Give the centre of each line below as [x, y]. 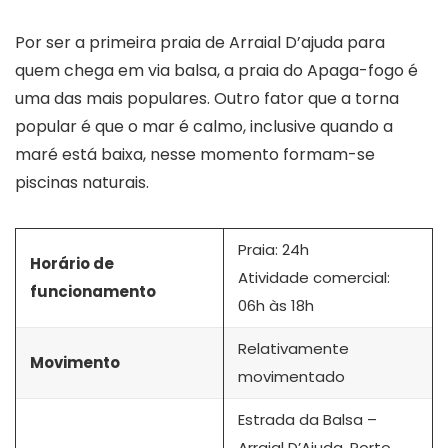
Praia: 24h [273, 249]
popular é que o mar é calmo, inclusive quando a [204, 126]
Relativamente [293, 348]
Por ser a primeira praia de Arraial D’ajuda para [200, 42]
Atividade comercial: [314, 277]
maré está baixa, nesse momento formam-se [195, 154]
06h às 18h [276, 305]
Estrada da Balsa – [307, 419]
